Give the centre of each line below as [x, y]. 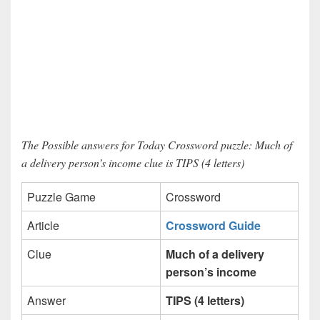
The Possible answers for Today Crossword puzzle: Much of [157, 145]
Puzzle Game [61, 197]
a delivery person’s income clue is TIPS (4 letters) [133, 163]
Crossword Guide [213, 226]
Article [43, 226]
